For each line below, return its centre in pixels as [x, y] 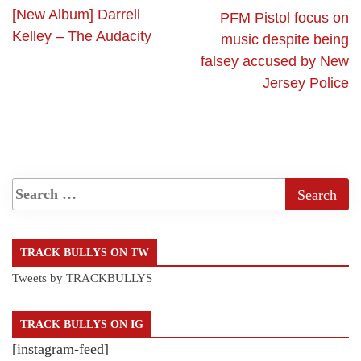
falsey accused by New [275, 62]
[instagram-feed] [60, 349]
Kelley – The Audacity [82, 37]
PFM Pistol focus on [284, 18]
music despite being [285, 40]
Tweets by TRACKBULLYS [82, 278]
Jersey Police [306, 83]
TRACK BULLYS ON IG [82, 325]
